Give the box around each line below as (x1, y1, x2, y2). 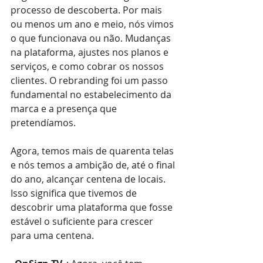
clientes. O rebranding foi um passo (11, 73, 170, 87)
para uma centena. (11, 228, 94, 242)
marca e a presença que (11, 102, 119, 115)
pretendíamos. (11, 116, 76, 129)
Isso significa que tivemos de (11, 186, 139, 200)
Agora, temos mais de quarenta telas (11, 144, 176, 157)
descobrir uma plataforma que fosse (11, 200, 175, 214)
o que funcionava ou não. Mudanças (11, 31, 173, 45)
